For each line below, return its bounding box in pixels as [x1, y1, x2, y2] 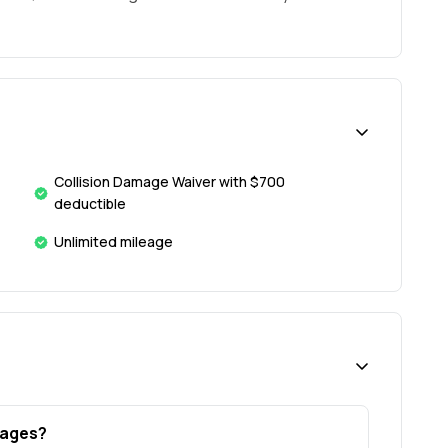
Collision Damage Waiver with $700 [54, 172, 285, 192]
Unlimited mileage [54, 232, 173, 252]
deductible [54, 194, 126, 214]
